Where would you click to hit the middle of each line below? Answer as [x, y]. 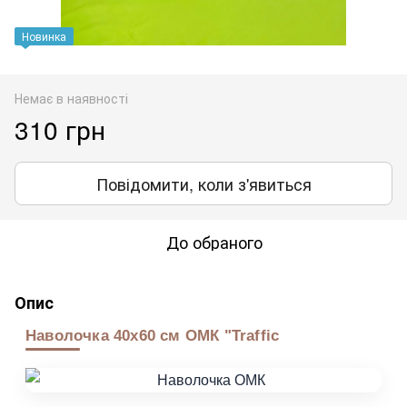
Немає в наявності [71, 98]
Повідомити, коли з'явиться [203, 183]
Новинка [44, 35]
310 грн [60, 129]
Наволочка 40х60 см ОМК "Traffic [153, 335]
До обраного [214, 241]
